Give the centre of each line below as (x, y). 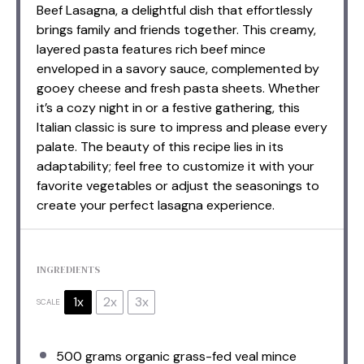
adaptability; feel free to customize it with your (175, 166)
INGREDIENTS (68, 269)
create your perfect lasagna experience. (156, 205)
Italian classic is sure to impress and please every (182, 127)
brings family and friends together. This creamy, (176, 29)
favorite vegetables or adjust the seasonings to (178, 185)
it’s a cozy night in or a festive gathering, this (168, 107)
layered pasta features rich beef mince (151, 49)
